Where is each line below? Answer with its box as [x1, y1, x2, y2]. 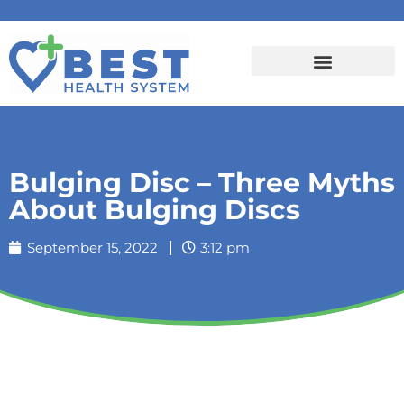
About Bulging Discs [9, 192, 300, 226]
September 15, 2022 [27, 238, 158, 256]
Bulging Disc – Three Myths [9, 165, 395, 199]
